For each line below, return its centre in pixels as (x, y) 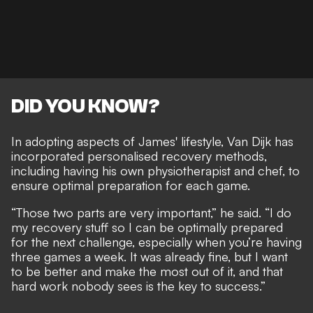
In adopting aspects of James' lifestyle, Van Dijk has (152, 141)
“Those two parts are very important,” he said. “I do (151, 212)
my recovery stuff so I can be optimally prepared (147, 227)
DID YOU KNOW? (86, 106)
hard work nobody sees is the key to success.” (138, 285)
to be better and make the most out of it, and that (147, 271)
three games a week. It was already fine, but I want (150, 256)
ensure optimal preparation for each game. (131, 185)
